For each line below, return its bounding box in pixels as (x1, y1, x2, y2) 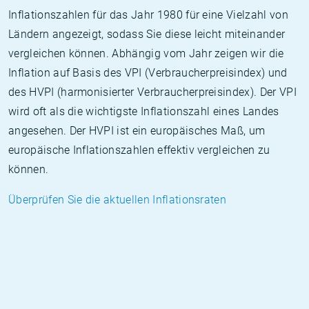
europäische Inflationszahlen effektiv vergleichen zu (8, 143, 270, 157)
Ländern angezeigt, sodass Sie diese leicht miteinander (8, 28, 286, 41)
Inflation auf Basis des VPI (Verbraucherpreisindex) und (8, 66, 288, 79)
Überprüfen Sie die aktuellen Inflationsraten (8, 193, 227, 206)
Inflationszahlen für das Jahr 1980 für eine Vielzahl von (8, 8, 288, 21)
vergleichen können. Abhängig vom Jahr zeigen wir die (8, 47, 284, 60)
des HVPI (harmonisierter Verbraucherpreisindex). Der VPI (8, 86, 297, 99)
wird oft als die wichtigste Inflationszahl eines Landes (8, 105, 279, 118)
